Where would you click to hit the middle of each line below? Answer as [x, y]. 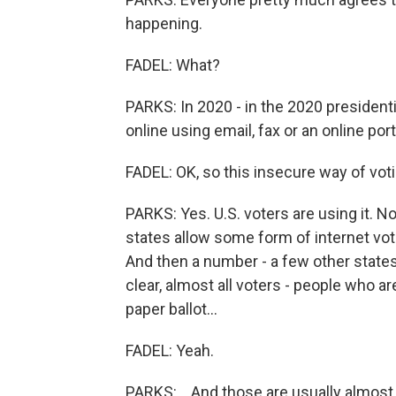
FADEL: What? [173, 65]
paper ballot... [171, 309]
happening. [164, 23]
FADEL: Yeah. [170, 350]
